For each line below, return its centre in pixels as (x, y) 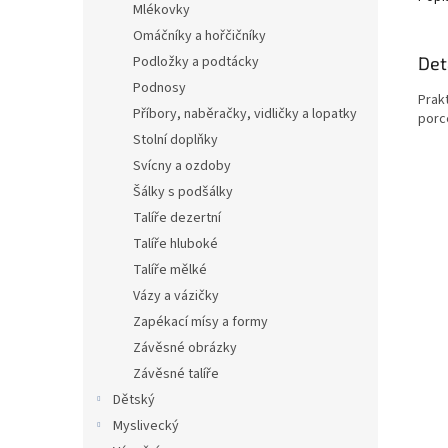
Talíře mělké (170, 270)
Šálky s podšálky (183, 192)
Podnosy (159, 88)
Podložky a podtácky (196, 62)
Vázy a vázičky (176, 296)
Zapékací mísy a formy (200, 322)
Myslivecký (146, 426)
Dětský (134, 400)
